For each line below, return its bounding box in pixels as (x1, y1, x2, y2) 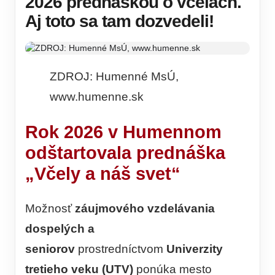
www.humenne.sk (50, 90, 144, 103)
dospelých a (25, 222, 95, 236)
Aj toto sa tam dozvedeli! (25, 12, 214, 31)
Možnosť (25, 202, 75, 215)
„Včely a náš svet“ (25, 163, 180, 184)
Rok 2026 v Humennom (25, 122, 222, 142)
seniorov (25, 242, 75, 256)
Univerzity (166, 242, 223, 256)
